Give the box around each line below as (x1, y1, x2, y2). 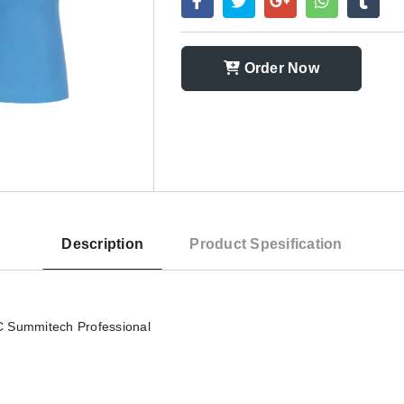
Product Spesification (189, 236, 343, 252)
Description (61, 236, 144, 252)
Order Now (240, 60, 319, 76)
